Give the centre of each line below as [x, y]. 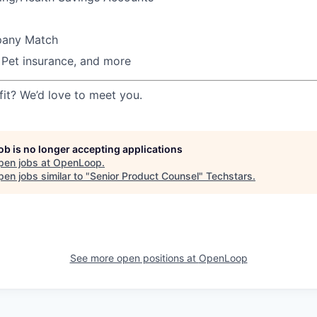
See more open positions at [134, 258]
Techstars [229, 175]
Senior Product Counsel [144, 175]
